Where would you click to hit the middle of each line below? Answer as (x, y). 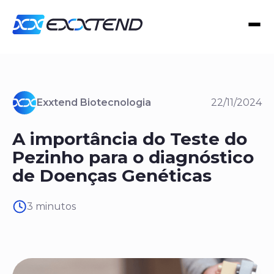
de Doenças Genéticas (112, 176)
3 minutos (51, 206)
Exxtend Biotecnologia (94, 102)
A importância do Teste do (130, 139)
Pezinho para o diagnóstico (133, 157)
